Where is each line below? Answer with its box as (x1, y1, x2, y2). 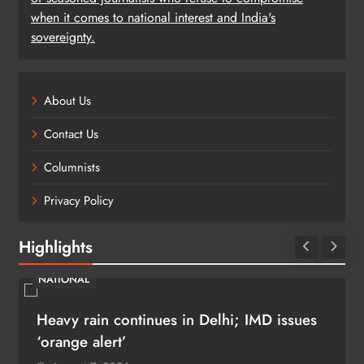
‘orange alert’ (37, 330, 127, 353)
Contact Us (44, 124, 98, 143)
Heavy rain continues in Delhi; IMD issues (37, 308, 317, 331)
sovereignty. (31, 27, 95, 46)
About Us (44, 91, 91, 110)
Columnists (44, 158, 100, 176)
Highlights (19, 234, 93, 259)
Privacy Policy (44, 191, 114, 210)
